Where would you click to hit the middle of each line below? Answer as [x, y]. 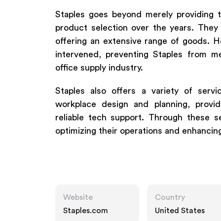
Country [170, 197]
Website [78, 197]
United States [180, 211]
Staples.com [86, 211]
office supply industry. [99, 68]
